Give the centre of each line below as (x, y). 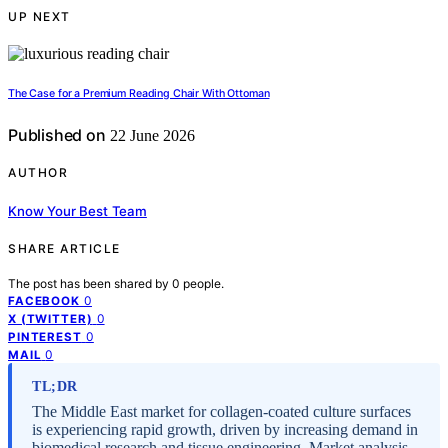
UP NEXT (39, 17)
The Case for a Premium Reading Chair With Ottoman (139, 94)
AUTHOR (38, 173)
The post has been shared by (90, 283)
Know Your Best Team (77, 210)
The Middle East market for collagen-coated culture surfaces (221, 411)
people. (203, 283)
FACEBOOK (44, 300)
